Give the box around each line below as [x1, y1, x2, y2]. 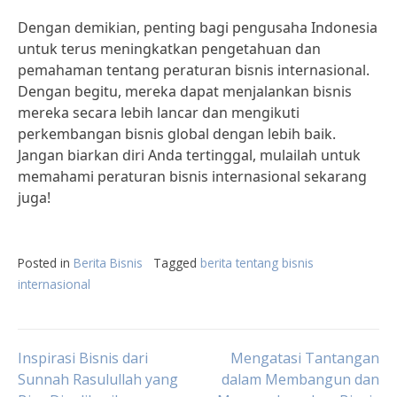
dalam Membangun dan [222, 370, 379, 389]
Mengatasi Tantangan [230, 348, 379, 368]
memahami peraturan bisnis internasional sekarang [18, 167, 367, 186]
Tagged [153, 254, 200, 271]
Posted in [18, 254, 74, 271]
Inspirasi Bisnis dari [18, 348, 148, 368]
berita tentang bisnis [200, 254, 314, 271]
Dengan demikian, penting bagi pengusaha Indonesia [18, 18, 378, 37]
